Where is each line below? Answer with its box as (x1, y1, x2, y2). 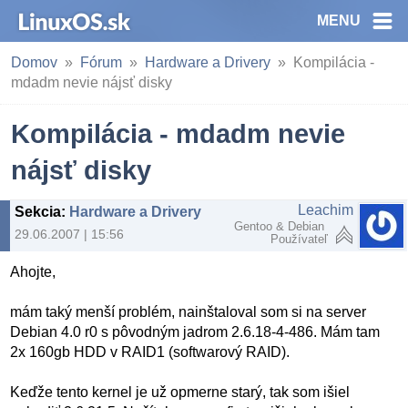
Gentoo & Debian (234, 219, 328, 233)
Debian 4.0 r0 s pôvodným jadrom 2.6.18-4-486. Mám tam (10, 324, 381, 341)
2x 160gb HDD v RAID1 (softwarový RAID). (10, 344, 291, 361)
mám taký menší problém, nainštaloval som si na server (10, 304, 367, 321)
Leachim (298, 202, 353, 218)
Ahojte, (10, 264, 56, 280)
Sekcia (15, 204, 61, 219)
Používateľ (270, 232, 328, 246)
